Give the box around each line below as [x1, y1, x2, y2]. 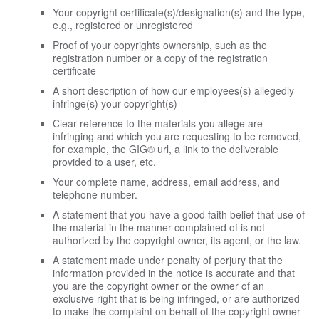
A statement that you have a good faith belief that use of [53, 206, 305, 221]
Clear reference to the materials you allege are [53, 115, 263, 130]
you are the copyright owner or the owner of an [53, 278, 264, 293]
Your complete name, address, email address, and [53, 174, 280, 189]
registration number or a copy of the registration [53, 50, 268, 65]
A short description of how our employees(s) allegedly [53, 83, 294, 98]
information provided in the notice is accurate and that [53, 265, 295, 280]
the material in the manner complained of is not [53, 219, 265, 234]
